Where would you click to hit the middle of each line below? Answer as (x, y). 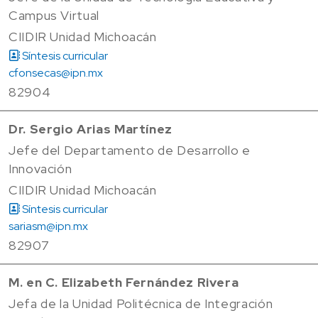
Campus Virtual (54, 15)
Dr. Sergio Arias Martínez (91, 128)
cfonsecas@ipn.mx (56, 72)
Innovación (40, 168)
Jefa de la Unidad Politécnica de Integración (141, 303)
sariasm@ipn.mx (48, 226)
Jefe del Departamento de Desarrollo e (130, 150)
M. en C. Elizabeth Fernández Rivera (124, 282)
